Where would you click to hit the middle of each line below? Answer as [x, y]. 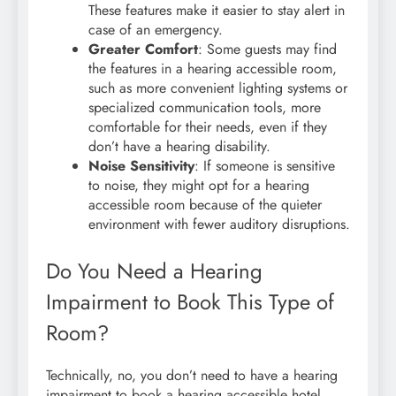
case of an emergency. [156, 29]
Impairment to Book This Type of [190, 301]
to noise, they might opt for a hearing [199, 185]
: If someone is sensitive [265, 165]
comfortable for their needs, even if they [208, 126]
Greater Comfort [143, 49]
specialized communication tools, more [205, 107]
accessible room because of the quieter [205, 204]
